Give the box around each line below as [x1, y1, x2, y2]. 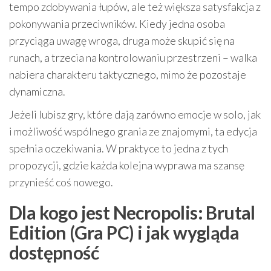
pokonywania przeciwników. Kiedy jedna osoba [9, 17, 225, 31]
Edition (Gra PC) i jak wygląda [9, 221, 239, 244]
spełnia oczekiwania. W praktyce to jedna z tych [9, 142, 228, 155]
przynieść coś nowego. [9, 175, 113, 189]
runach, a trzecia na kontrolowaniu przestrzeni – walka [9, 51, 257, 65]
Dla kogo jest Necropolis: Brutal [9, 201, 255, 224]
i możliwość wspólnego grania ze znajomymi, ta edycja [9, 125, 257, 139]
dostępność [9, 241, 99, 264]
